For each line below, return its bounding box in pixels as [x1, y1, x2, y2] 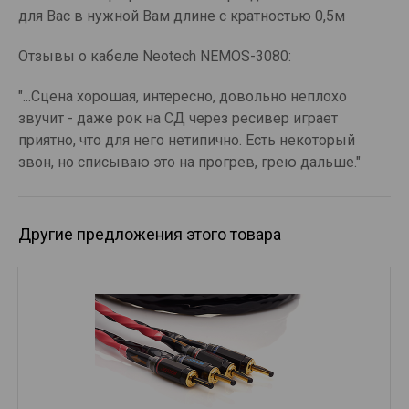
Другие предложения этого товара [18, 224, 281, 244]
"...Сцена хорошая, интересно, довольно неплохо [18, 87, 347, 105]
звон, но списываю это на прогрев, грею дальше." [18, 152, 361, 171]
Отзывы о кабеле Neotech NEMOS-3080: [18, 47, 291, 65]
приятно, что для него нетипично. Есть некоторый [18, 131, 355, 149]
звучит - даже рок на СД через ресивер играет [18, 109, 338, 127]
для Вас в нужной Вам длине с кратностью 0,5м [18, 6, 345, 25]
